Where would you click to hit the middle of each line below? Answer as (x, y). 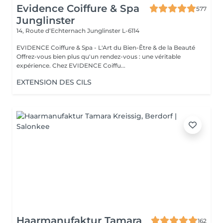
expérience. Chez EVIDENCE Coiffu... (89, 65)
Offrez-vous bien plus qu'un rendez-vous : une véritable (99, 56)
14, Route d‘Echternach (52, 31)
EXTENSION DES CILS (54, 82)
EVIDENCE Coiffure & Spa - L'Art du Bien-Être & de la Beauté (106, 48)
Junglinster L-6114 (113, 31)
